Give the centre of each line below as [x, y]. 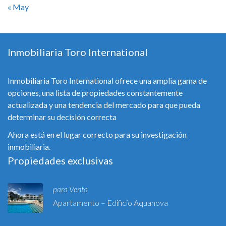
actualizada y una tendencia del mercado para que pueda [104, 105]
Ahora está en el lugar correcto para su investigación [97, 135]
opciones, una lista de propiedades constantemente [95, 93]
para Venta [70, 189]
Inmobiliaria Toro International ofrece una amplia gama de [107, 81]
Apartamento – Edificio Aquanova [110, 203]
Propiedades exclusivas [60, 161]
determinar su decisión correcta [62, 117]
